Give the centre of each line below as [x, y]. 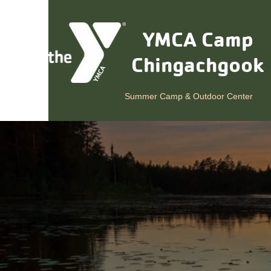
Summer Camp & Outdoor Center [189, 96]
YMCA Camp [198, 39]
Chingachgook [198, 64]
